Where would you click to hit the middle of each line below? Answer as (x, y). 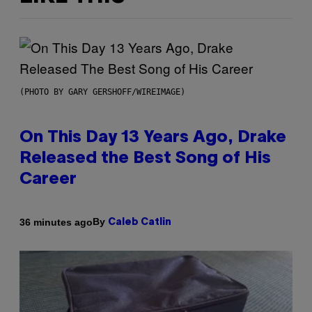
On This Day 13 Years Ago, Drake (153, 138)
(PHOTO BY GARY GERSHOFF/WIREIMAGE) (102, 92)
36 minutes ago (56, 222)
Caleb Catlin (140, 223)
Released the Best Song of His (145, 159)
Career (48, 180)
